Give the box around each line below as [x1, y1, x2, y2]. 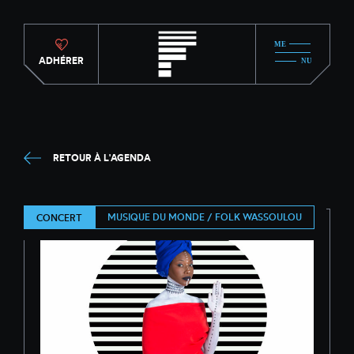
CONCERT [36, 211, 82, 224]
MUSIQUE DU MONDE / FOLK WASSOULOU [107, 211, 302, 223]
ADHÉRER [39, 54, 84, 66]
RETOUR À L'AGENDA [53, 152, 151, 164]
